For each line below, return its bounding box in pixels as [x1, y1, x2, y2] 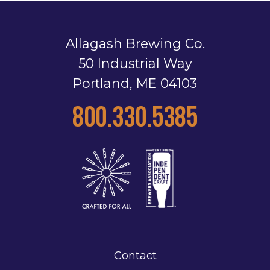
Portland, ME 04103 [73, 75, 197, 91]
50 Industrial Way [78, 55, 192, 71]
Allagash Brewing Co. [65, 36, 205, 51]
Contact [113, 249, 157, 262]
